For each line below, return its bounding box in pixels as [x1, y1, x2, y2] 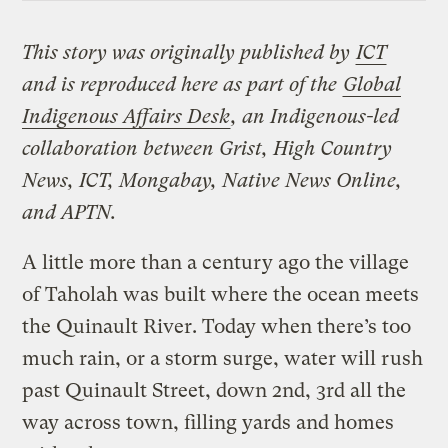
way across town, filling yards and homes [22, 411, 395, 435]
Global [343, 73, 402, 97]
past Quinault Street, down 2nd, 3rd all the [22, 379, 407, 403]
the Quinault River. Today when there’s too [22, 315, 412, 339]
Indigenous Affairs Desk [22, 105, 231, 129]
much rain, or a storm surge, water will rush [22, 347, 424, 371]
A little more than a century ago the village [22, 251, 410, 275]
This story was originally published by [22, 41, 356, 65]
